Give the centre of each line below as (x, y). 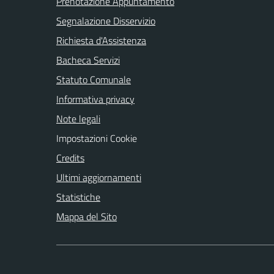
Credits (70, 157)
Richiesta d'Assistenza (101, 40)
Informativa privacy (95, 99)
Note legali (78, 118)
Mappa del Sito (87, 216)
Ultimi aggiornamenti (99, 177)
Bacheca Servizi (88, 60)
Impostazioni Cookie (97, 138)
